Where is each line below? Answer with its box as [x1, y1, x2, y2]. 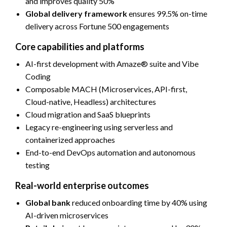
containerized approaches [25, 134, 115, 144]
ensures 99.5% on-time [127, 8, 207, 18]
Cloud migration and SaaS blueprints [25, 109, 150, 119]
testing [25, 160, 50, 170]
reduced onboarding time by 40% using [70, 197, 207, 207]
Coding [25, 71, 51, 81]
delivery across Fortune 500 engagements [25, 21, 171, 31]
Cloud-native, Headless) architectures [25, 96, 156, 106]
